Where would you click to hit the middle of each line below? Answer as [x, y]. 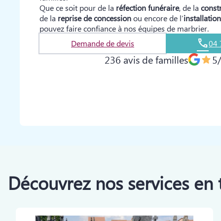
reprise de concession [94, 18]
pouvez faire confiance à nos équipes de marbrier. [124, 28]
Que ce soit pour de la [78, 8]
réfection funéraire [147, 8]
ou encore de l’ [157, 18]
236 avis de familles [146, 59]
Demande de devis [103, 43]
